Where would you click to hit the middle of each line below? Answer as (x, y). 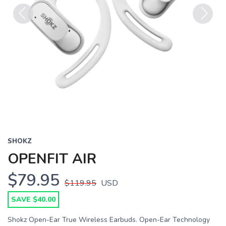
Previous (29, 30)
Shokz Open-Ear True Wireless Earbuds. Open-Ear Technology (109, 219)
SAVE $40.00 (33, 199)
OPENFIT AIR (52, 159)
